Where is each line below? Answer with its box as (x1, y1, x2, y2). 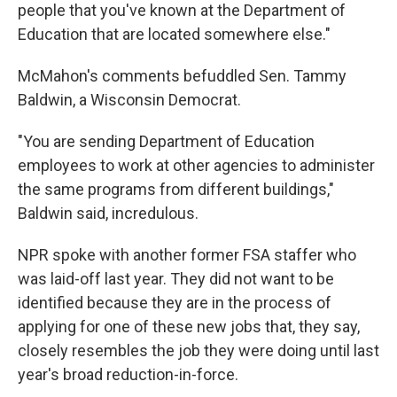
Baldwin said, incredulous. (18, 204, 198, 222)
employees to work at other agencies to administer (18, 156, 375, 175)
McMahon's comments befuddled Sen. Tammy (18, 66, 346, 85)
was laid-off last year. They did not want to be (18, 269, 334, 288)
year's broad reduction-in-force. (18, 365, 238, 384)
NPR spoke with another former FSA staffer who (18, 245, 356, 264)
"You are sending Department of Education (18, 132, 315, 151)
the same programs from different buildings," (18, 180, 334, 198)
